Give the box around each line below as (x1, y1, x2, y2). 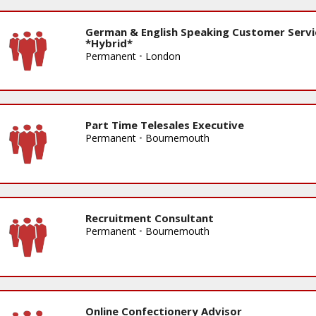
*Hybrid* (85, 35, 133, 50)
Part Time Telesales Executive (85, 117, 244, 132)
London (145, 49, 181, 63)
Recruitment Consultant (85, 210, 214, 225)
